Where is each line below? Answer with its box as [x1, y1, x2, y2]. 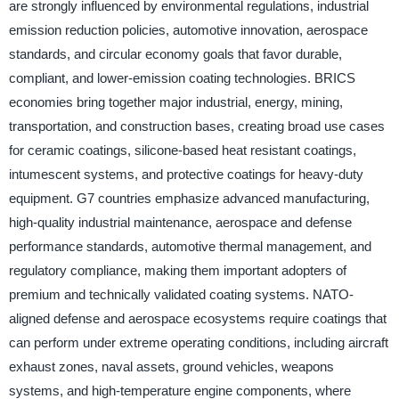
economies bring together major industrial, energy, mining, [8, 94, 343, 110]
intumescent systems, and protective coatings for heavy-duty [8, 166, 363, 182]
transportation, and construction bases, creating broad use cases [8, 118, 385, 134]
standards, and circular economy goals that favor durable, [8, 45, 342, 61]
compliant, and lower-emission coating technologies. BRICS [8, 69, 355, 85]
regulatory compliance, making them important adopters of [8, 262, 346, 278]
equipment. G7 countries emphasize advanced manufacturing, [8, 190, 370, 206]
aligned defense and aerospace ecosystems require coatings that [8, 310, 387, 326]
